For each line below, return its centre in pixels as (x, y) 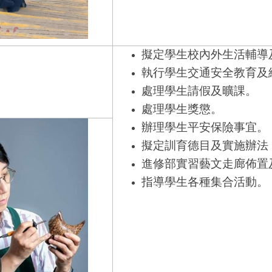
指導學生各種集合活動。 (205, 182)
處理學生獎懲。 (182, 109)
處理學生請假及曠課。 (199, 90)
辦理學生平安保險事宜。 (205, 127)
